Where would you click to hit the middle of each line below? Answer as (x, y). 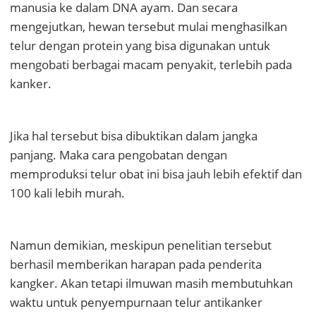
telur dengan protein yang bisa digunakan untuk (140, 46)
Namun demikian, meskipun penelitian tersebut (141, 245)
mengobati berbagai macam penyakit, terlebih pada (151, 65)
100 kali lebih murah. (67, 193)
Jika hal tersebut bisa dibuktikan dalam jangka (134, 136)
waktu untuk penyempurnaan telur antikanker (136, 303)
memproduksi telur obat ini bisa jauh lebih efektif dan (156, 174)
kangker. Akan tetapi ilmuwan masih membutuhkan (151, 284)
